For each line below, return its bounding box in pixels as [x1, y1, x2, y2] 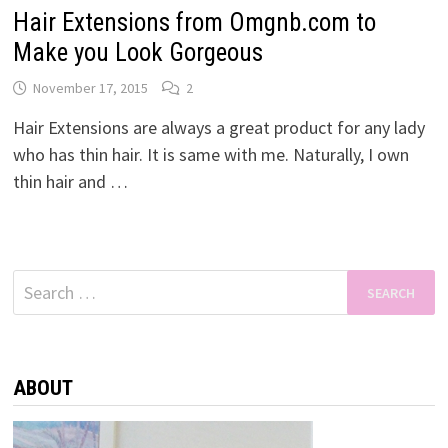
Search [11, 271, 62, 295]
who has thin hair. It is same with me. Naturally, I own [12, 143, 409, 167]
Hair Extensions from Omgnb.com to [12, 8, 376, 38]
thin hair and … [12, 170, 128, 194]
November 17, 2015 [32, 79, 148, 98]
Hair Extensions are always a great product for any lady [12, 116, 425, 140]
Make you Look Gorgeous [12, 38, 263, 68]
